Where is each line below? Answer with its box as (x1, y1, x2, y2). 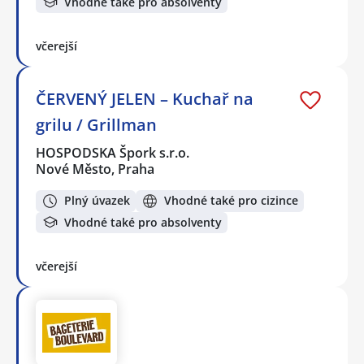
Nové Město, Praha (36, 160, 154, 178)
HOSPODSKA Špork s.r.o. (36, 144, 191, 162)
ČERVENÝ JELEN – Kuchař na (36, 88, 253, 110)
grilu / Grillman (36, 114, 157, 136)
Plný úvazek (64, 193, 130, 209)
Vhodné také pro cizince (164, 193, 298, 209)
